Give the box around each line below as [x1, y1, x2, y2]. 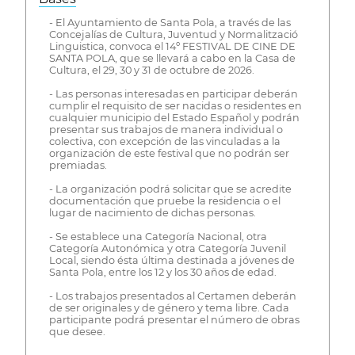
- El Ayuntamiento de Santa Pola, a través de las [48, 17, 291, 29]
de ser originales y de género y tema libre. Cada [48, 302, 289, 315]
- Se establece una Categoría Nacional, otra [48, 231, 267, 243]
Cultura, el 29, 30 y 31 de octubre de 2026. [48, 64, 254, 77]
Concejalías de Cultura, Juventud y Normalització [48, 29, 298, 41]
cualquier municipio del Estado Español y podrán [48, 112, 300, 124]
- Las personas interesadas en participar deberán [48, 88, 298, 101]
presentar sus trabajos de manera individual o [48, 124, 283, 136]
